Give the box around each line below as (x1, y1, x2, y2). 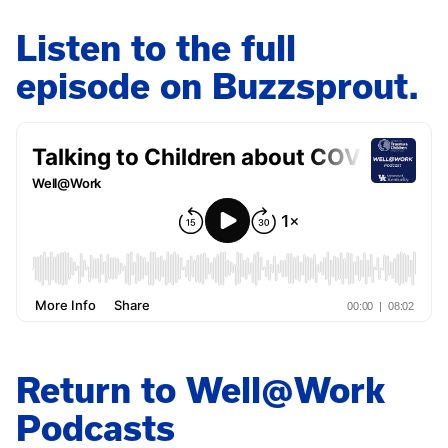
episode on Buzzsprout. (16, 67, 419, 106)
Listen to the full (16, 29, 296, 68)
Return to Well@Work (16, 371, 385, 410)
